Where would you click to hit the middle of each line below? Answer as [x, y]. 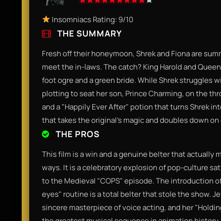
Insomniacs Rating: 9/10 [92, 19]
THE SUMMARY [89, 33]
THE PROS [77, 134]
